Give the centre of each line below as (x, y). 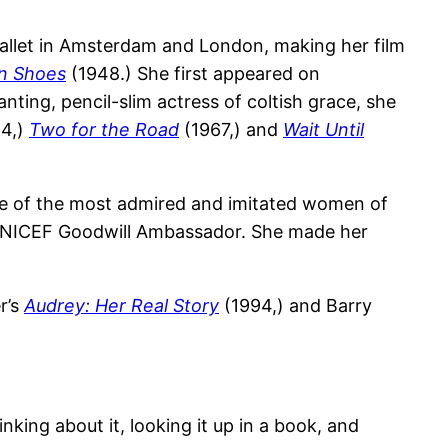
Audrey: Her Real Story (121, 306)
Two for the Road (104, 130)
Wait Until (323, 130)
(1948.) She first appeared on (193, 74)
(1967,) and (231, 130)
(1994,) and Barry (295, 306)
